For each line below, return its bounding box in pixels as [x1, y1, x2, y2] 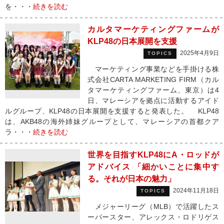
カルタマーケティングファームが [87, 25, 219, 33]
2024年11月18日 [173, 187, 219, 194]
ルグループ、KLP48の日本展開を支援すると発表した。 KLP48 [5, 107, 219, 115]
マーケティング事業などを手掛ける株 [87, 65, 219, 73]
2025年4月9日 [180, 49, 219, 56]
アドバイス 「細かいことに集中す [87, 162, 219, 171]
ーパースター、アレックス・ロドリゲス [87, 213, 219, 221]
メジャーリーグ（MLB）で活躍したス [87, 202, 219, 210]
